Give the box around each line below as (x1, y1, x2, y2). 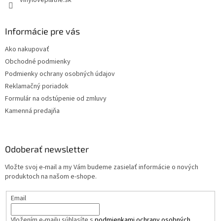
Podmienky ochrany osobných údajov (5, 69, 115, 79)
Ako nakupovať (5, 44, 49, 55)
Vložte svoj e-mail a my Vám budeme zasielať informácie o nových (5, 162, 198, 173)
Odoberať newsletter (5, 144, 89, 155)
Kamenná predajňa (5, 106, 60, 116)
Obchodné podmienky (5, 57, 71, 67)
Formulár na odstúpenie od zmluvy (5, 94, 107, 104)
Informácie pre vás (5, 26, 80, 37)
